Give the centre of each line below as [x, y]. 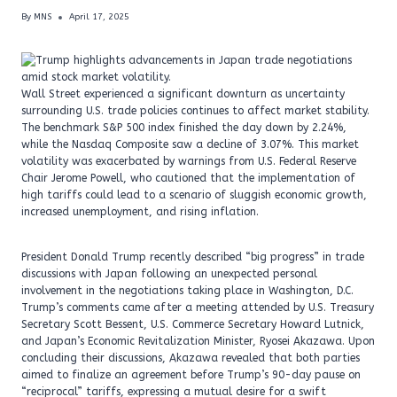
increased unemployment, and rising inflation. [140, 212]
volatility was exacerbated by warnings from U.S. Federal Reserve [189, 162]
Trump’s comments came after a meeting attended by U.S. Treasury [198, 308]
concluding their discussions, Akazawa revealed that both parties [191, 358]
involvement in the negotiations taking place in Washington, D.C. [187, 291]
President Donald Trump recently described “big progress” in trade [193, 257]
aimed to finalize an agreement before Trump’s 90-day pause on [191, 375]
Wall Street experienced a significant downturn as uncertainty [183, 94]
